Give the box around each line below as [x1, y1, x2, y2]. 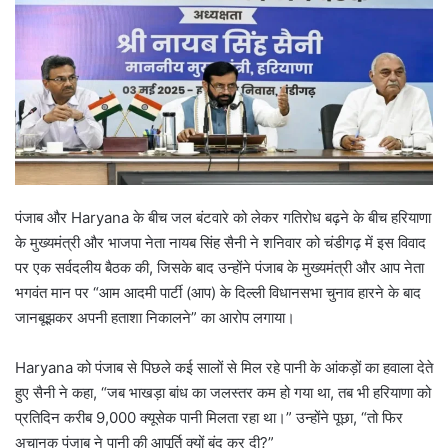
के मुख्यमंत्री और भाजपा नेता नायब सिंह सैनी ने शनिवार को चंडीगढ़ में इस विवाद [15, 233, 426, 253]
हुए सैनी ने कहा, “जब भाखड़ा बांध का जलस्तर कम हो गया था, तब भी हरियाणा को [15, 383, 431, 403]
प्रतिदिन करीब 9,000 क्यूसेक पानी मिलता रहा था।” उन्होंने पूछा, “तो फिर [15, 408, 403, 428]
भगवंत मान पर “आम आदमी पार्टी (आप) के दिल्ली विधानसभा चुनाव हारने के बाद [15, 283, 421, 303]
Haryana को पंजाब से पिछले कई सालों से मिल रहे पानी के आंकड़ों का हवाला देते [15, 358, 433, 378]
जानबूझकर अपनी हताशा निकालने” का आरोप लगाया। [15, 308, 295, 328]
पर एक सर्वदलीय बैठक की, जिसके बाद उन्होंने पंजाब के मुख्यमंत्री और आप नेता [15, 258, 424, 278]
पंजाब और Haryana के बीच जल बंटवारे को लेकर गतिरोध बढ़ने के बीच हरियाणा [15, 208, 431, 228]
